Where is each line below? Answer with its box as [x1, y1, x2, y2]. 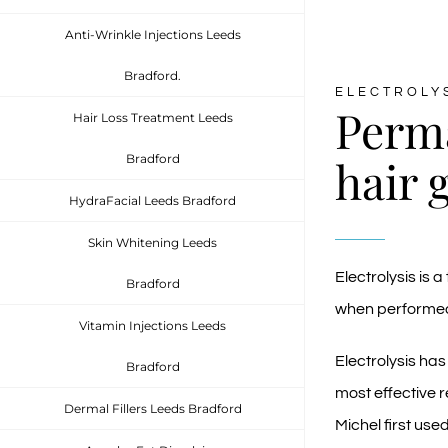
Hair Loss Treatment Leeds [72, 110, 233, 125]
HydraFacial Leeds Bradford [69, 193, 236, 208]
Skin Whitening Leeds [88, 235, 217, 250]
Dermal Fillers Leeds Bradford [63, 401, 242, 416]
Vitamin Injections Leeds [79, 318, 226, 333]
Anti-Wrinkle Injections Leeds [64, 27, 241, 42]
